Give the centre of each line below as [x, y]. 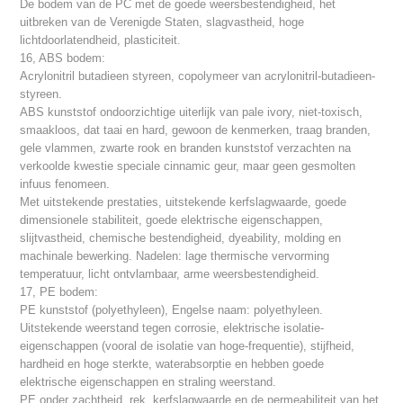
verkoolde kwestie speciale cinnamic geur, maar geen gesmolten [188, 166]
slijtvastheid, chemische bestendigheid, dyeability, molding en [181, 238]
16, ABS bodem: [63, 58]
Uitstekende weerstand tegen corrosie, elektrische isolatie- [172, 328]
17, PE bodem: [59, 292]
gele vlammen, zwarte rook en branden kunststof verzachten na [186, 148]
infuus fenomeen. [65, 184]
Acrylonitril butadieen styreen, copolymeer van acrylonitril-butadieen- [198, 76]
